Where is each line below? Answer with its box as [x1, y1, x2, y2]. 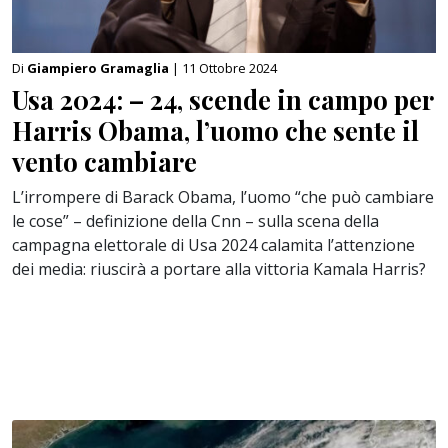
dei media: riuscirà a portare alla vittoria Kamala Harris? [12, 257, 426, 280]
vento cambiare [12, 143, 197, 178]
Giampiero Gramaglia [27, 58, 172, 77]
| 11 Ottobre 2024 [172, 58, 277, 77]
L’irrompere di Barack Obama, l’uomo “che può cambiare [12, 185, 434, 208]
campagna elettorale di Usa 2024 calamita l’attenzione [12, 233, 415, 256]
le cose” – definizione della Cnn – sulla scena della [12, 209, 379, 232]
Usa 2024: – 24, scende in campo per [12, 81, 433, 116]
